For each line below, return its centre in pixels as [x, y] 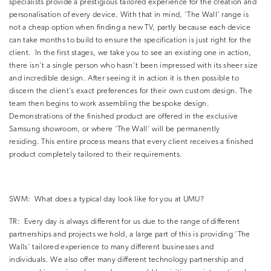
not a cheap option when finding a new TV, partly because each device [130, 28]
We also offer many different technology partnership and [147, 260]
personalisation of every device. [64, 15]
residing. [24, 142]
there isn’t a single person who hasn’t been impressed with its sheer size [134, 66]
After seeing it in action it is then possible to [164, 79]
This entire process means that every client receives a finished [147, 142]
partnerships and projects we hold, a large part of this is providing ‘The [130, 235]
